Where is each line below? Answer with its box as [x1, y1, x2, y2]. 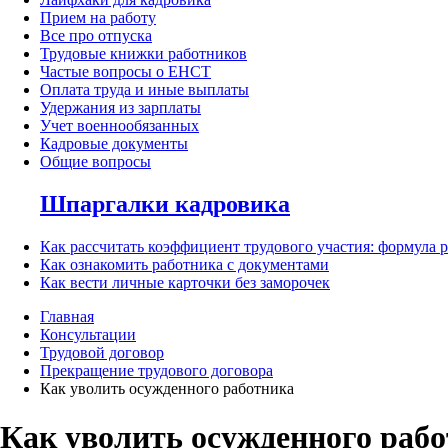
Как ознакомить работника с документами [40, 255, 329, 273]
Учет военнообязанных [40, 117, 199, 135]
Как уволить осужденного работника [40, 379, 294, 397]
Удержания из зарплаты [40, 99, 201, 117]
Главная [40, 307, 94, 325]
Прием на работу [40, 9, 156, 27]
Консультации [40, 325, 136, 343]
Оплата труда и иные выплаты [40, 81, 249, 99]
